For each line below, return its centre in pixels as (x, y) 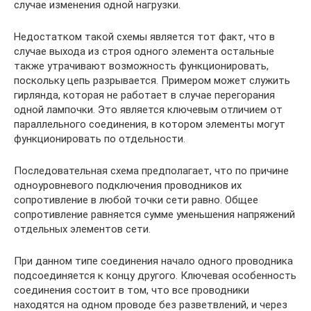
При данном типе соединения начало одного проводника (153, 261)
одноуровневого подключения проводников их (128, 186)
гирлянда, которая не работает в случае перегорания (144, 95)
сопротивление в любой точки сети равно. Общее (136, 200)
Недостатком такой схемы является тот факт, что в (144, 37)
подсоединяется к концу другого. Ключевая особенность (155, 276)
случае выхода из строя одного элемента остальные (144, 52)
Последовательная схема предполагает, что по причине (151, 171)
